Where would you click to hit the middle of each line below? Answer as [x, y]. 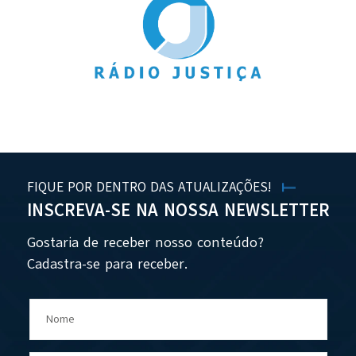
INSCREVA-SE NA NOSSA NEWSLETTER [178, 211]
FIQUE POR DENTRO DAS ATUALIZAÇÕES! [149, 188]
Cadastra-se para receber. [107, 264]
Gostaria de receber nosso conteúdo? [145, 243]
